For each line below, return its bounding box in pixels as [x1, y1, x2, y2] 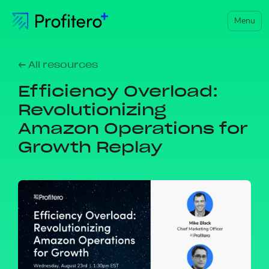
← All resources [18, 59, 98, 70]
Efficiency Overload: [18, 81, 218, 101]
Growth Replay [18, 137, 163, 157]
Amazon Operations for [18, 118, 248, 138]
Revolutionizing [18, 100, 166, 119]
